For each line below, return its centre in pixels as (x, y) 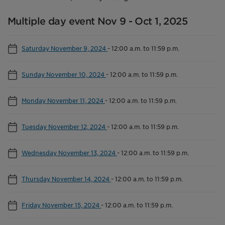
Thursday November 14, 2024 (66, 179)
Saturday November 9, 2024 (65, 48)
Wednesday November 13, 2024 (69, 152)
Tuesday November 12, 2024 (64, 126)
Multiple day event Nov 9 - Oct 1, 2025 (98, 21)
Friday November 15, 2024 (61, 205)
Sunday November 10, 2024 (64, 74)
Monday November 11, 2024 (63, 100)
